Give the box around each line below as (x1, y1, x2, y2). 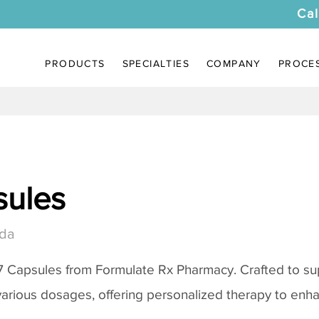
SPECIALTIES (122, 58, 189, 69)
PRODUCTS (45, 58, 105, 69)
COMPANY (206, 58, 261, 69)
